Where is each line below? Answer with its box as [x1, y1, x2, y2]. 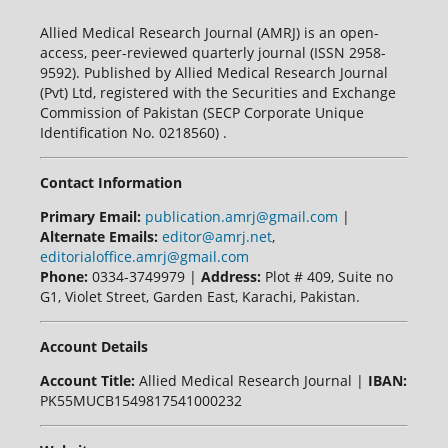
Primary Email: [39, 207, 141, 227]
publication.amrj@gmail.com [144, 207, 338, 227]
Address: [200, 267, 261, 287]
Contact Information [39, 173, 182, 193]
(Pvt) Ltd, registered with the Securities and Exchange [39, 83, 396, 103]
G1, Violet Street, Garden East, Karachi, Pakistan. [39, 287, 360, 307]
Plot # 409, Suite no [260, 267, 393, 287]
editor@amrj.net [161, 227, 272, 247]
